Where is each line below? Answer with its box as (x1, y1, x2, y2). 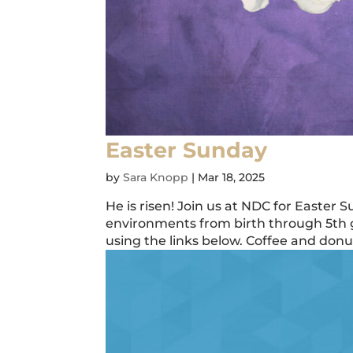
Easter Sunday (106, 136, 268, 163)
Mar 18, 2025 (198, 169, 266, 184)
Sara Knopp (123, 169, 189, 184)
